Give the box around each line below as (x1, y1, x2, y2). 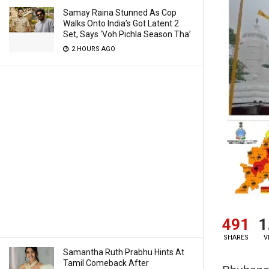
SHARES (223, 234, 249, 242)
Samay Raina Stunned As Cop (63, 8, 177, 17)
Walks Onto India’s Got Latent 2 (63, 19, 179, 28)
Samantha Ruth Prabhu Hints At (63, 247, 184, 257)
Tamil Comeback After (63, 258, 149, 268)
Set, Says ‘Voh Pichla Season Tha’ (63, 29, 191, 39)
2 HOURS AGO (70, 45, 115, 53)
